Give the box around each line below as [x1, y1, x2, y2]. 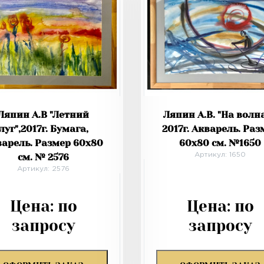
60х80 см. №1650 [179, 137, 262, 149]
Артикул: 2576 [17, 166, 70, 173]
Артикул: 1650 [194, 151, 246, 159]
